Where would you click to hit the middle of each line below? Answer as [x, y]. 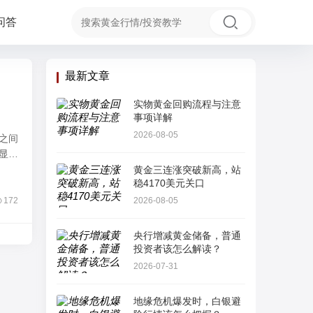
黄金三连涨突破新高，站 [187, 170]
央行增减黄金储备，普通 [187, 235]
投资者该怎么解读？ [177, 249]
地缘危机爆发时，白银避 [187, 301]
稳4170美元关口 [169, 183]
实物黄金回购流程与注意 [187, 104]
